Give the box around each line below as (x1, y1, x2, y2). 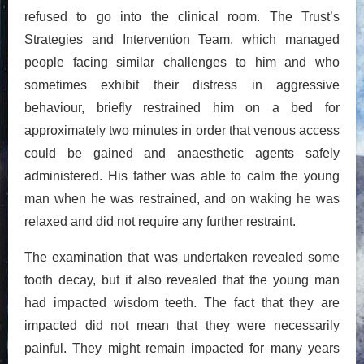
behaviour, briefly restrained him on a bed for (24, 100, 340, 115)
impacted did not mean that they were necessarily (24, 318, 340, 332)
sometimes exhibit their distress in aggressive (24, 77, 340, 92)
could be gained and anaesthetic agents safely (24, 145, 340, 160)
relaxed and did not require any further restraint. (24, 214, 296, 228)
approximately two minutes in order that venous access (24, 123, 340, 137)
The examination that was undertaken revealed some (24, 249, 340, 264)
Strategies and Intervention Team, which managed (24, 32, 340, 46)
